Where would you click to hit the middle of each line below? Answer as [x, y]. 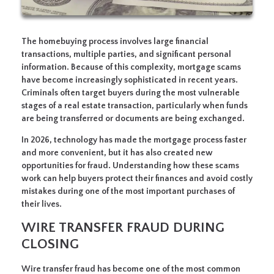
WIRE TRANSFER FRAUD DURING [123, 228]
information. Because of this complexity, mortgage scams [131, 68]
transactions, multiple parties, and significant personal [126, 55]
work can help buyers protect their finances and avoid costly [137, 179]
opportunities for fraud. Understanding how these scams [130, 166]
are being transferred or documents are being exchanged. [133, 119]
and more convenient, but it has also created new [117, 153]
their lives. [42, 205]
